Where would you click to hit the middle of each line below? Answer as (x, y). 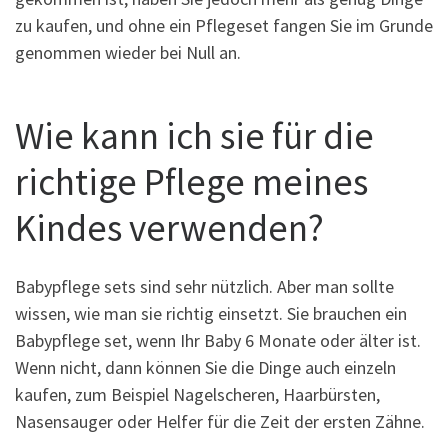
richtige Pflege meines (191, 181)
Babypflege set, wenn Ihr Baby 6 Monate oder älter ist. (218, 341)
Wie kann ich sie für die (194, 135)
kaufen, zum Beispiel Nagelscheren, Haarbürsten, (197, 395)
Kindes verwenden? (169, 227)
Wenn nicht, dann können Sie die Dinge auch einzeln (205, 368)
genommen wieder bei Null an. (128, 53)
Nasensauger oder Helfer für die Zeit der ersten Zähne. (220, 422)
